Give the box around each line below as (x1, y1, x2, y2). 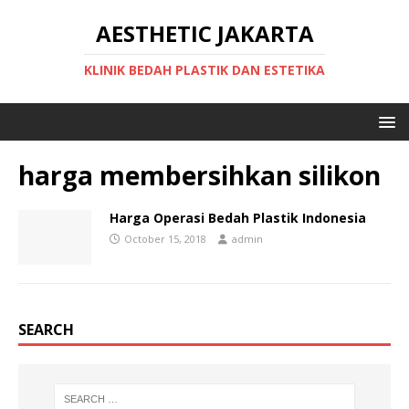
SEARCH (18, 320, 74, 341)
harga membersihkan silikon (18, 158, 381, 193)
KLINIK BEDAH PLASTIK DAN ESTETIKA (84, 61, 325, 79)
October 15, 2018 (124, 232, 206, 246)
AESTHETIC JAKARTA (95, 18, 314, 48)
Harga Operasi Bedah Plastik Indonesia (110, 209, 366, 226)
